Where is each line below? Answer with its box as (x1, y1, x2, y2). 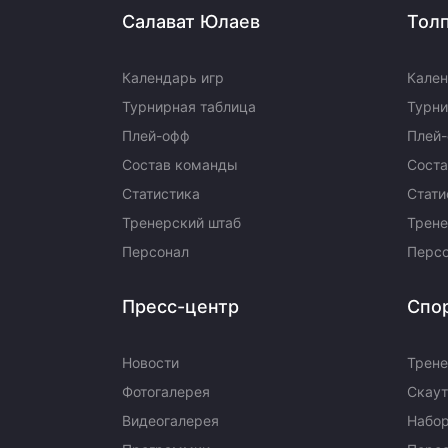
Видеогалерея (122, 412, 219, 429)
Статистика (122, 185, 200, 202)
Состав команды (122, 156, 238, 173)
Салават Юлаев (122, 11, 260, 32)
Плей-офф (122, 127, 190, 144)
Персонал (122, 243, 189, 260)
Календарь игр (122, 69, 224, 86)
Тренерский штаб (122, 214, 241, 231)
